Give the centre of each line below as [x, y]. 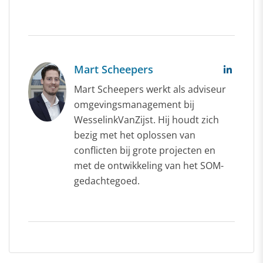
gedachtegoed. [107, 181]
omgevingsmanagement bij [134, 104]
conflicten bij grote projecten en [145, 150]
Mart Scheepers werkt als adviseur [150, 89]
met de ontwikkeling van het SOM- [149, 165]
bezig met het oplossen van [135, 135]
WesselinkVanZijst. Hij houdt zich [146, 119]
